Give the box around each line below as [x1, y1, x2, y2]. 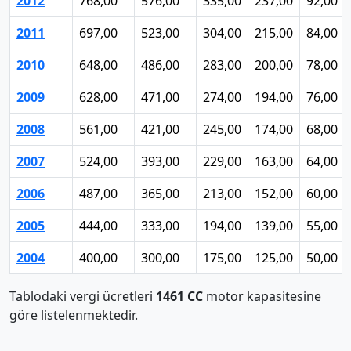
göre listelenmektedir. [9, 306, 138, 324]
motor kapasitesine [203, 288, 321, 305]
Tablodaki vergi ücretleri [9, 288, 156, 305]
